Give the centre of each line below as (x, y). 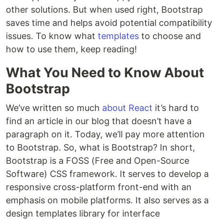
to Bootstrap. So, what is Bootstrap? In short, (100, 147)
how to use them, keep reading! (71, 49)
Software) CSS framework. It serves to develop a (107, 174)
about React (127, 108)
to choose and (170, 36)
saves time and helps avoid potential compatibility (109, 23)
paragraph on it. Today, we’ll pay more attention (105, 134)
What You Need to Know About (105, 73)
